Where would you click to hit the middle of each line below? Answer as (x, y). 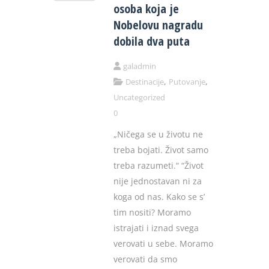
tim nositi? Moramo (152, 213)
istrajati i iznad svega (156, 228)
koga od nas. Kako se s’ (159, 197)
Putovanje (187, 82)
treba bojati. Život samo (161, 150)
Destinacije (145, 82)
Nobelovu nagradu (158, 25)
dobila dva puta (152, 41)
